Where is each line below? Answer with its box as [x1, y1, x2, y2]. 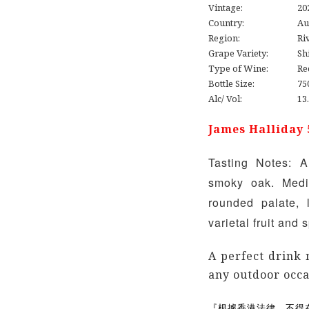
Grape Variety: [208, 47, 268, 59]
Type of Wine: [208, 62, 268, 74]
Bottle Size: [208, 77, 255, 90]
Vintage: [208, 1, 243, 14]
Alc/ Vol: [208, 92, 242, 105]
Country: [208, 17, 244, 29]
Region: [208, 32, 240, 44]
